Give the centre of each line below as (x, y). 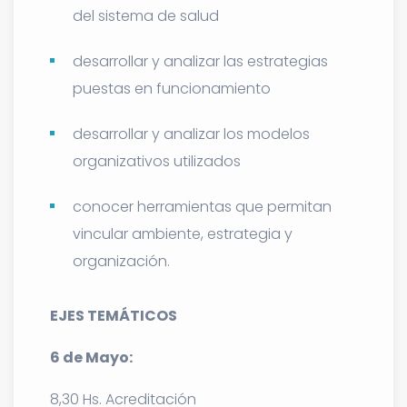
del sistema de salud (146, 15)
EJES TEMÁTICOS (114, 315)
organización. (121, 261)
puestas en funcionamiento (172, 88)
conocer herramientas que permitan (202, 206)
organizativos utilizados (157, 161)
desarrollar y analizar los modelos (191, 134)
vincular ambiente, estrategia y (183, 233)
